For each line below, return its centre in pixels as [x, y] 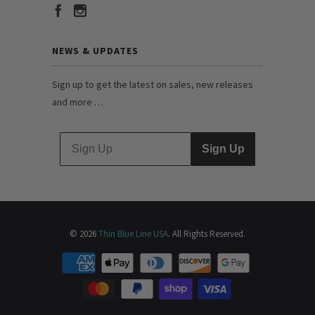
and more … [78, 102]
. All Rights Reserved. [207, 233]
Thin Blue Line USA [133, 233]
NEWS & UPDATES [95, 50]
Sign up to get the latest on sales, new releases [153, 84]
